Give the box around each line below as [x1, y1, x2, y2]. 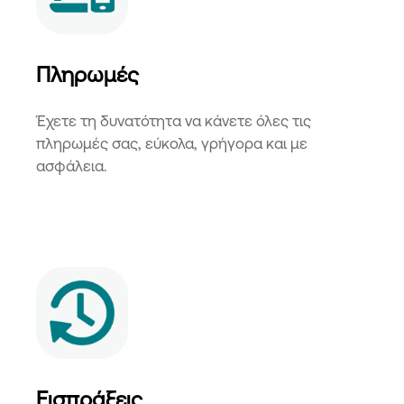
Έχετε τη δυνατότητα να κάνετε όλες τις [36, 112, 311, 129]
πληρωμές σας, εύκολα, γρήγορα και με [36, 134, 308, 151]
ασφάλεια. [36, 157, 107, 174]
